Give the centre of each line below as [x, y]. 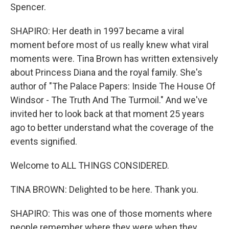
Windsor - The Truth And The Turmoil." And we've [109, 100]
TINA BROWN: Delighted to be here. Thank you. [104, 189]
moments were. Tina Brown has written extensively [114, 59]
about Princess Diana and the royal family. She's [106, 72]
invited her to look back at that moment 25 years [107, 114]
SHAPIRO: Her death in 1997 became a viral [97, 31]
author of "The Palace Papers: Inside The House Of [113, 86]
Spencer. [28, 7]
